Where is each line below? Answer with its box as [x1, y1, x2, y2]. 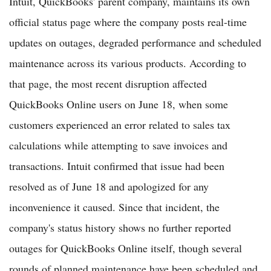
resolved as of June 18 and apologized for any [9, 178, 209, 194]
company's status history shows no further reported [9, 220, 231, 235]
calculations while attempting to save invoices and [9, 137, 227, 152]
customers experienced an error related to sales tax [9, 117, 230, 132]
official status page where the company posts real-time [9, 14, 247, 29]
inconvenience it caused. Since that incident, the [9, 199, 220, 214]
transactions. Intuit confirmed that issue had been [9, 158, 224, 173]
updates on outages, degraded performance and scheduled [9, 34, 261, 50]
